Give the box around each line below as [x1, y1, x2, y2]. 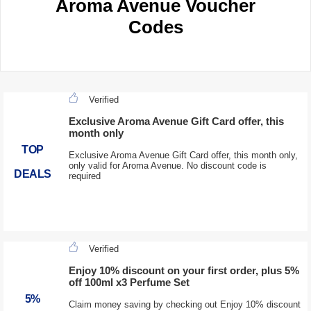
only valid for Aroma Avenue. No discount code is [68, 160, 267, 171]
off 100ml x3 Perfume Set [68, 276, 190, 289]
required [68, 170, 101, 181]
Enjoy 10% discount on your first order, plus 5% [68, 264, 299, 277]
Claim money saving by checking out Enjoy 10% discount [68, 299, 301, 310]
